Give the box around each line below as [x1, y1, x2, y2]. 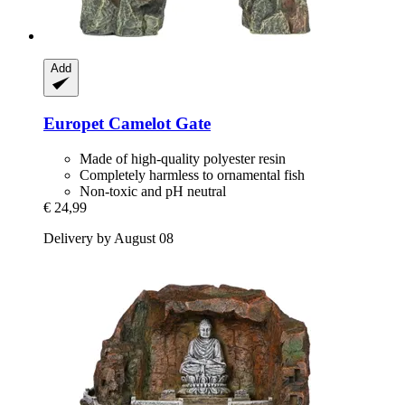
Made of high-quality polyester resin [80, 150, 286, 166]
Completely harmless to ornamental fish [80, 166, 305, 183]
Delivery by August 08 [43, 230, 174, 246]
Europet [43, 113, 104, 133]
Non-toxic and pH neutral [80, 183, 226, 199]
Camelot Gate [104, 113, 211, 133]
